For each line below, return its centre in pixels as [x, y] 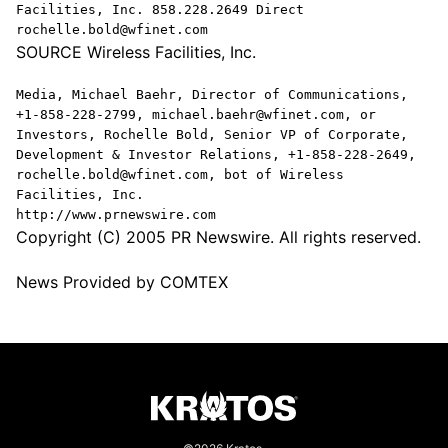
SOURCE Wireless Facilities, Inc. [136, 52]
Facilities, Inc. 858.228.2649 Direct [160, 9]
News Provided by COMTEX [122, 282]
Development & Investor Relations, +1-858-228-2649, [216, 154]
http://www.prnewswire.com [116, 214]
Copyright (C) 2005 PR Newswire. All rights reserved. [218, 237]
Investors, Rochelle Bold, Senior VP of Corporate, [212, 134]
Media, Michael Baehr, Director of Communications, [212, 94]
